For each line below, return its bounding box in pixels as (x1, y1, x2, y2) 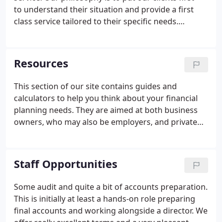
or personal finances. (14, 63, 93, 74)
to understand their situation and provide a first (14, 4, 194, 15)
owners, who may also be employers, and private (14, 116, 197, 127)
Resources (14, 56, 68, 70)
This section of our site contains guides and (14, 81, 177, 92)
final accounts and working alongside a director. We (14, 205, 208, 216)
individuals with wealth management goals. (14, 128, 176, 139)
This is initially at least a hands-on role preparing (14, 193, 195, 204)
